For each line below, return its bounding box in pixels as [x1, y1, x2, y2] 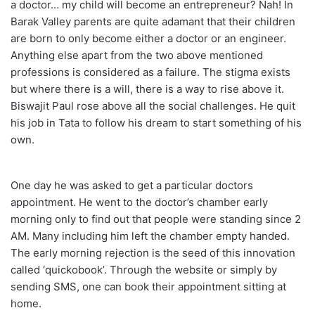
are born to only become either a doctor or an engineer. [11, 31, 286, 45]
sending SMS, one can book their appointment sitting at [11, 279, 286, 293]
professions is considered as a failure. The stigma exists [11, 65, 290, 79]
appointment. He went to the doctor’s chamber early [11, 195, 268, 209]
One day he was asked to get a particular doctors [11, 178, 253, 192]
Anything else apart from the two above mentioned [11, 48, 263, 62]
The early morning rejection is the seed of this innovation [11, 245, 295, 259]
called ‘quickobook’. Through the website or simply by [11, 262, 277, 276]
